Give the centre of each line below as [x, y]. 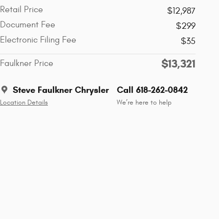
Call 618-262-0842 [152, 90]
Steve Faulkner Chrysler [61, 90]
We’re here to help [144, 102]
